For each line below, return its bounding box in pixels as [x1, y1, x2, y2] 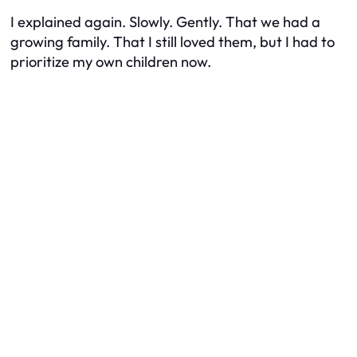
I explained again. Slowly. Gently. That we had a [10, 13, 320, 32]
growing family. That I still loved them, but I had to [10, 33, 335, 52]
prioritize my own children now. [10, 53, 211, 72]
